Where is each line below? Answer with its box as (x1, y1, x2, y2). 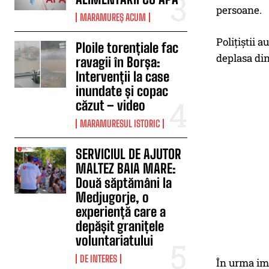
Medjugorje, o (76, 189, 150, 205)
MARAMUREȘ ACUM (80, 11, 147, 23)
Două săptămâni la (76, 175, 172, 191)
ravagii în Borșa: (76, 54, 161, 70)
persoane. (216, 3, 262, 17)
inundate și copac (76, 83, 169, 99)
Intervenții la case (76, 68, 170, 85)
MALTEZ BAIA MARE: (76, 160, 177, 177)
